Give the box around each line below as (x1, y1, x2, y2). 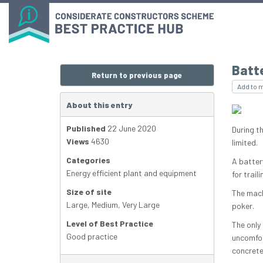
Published (66, 123, 106, 134)
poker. (231, 201, 254, 211)
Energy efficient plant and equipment (66, 168, 197, 178)
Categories (66, 155, 110, 166)
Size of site (66, 187, 112, 197)
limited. (231, 137, 258, 148)
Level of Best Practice (66, 218, 153, 229)
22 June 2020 (106, 123, 156, 134)
